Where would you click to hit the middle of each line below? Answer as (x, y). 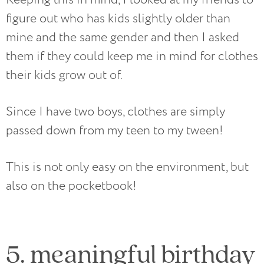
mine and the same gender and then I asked (123, 37)
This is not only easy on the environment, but (127, 167)
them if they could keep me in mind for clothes (132, 56)
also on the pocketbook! (71, 186)
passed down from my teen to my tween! (115, 130)
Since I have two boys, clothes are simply (115, 111)
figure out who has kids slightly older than (118, 18)
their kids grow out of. (65, 75)
